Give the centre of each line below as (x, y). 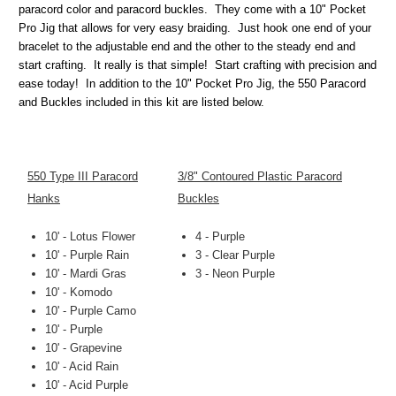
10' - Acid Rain (82, 367)
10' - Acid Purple (87, 385)
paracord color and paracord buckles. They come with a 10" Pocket (192, 10)
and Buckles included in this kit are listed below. (141, 103)
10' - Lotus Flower (90, 237)
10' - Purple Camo (91, 311)
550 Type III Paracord (83, 177)
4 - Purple (220, 237)
